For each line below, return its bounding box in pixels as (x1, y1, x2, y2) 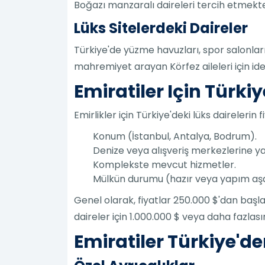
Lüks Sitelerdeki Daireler (74, 18, 248, 38)
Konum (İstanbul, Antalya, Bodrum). (93, 129, 257, 143)
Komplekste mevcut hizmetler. (93, 157, 237, 172)
